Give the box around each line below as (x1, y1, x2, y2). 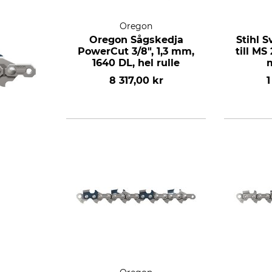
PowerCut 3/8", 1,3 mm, (78, 46, 194, 57)
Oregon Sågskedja (89, 34, 183, 46)
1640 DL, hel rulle (92, 57, 180, 69)
